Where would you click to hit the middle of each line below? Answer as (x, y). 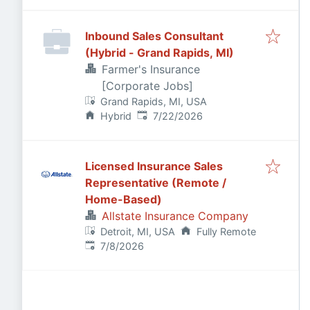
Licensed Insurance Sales (154, 166)
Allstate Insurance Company (175, 216)
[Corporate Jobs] (147, 86)
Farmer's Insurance (151, 69)
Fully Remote (226, 231)
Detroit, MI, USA (138, 231)
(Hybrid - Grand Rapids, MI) (159, 53)
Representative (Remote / (156, 183)
